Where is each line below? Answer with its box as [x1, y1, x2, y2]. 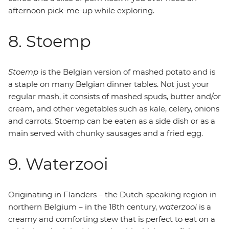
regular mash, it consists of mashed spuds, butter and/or [8, 91, 221, 101]
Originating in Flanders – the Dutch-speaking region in [8, 190, 217, 199]
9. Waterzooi [8, 154, 108, 174]
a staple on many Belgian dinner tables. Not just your [8, 79, 209, 89]
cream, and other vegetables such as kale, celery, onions [8, 104, 219, 113]
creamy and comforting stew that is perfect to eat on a [8, 214, 215, 224]
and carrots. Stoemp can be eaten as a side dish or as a [8, 116, 215, 126]
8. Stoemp [8, 31, 91, 51]
